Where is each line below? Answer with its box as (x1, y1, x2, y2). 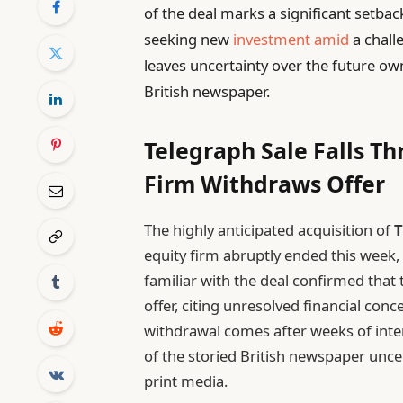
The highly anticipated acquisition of (144, 219, 395, 240)
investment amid (233, 28, 350, 49)
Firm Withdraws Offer (144, 168, 386, 200)
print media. (144, 370, 228, 391)
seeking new (144, 28, 234, 49)
